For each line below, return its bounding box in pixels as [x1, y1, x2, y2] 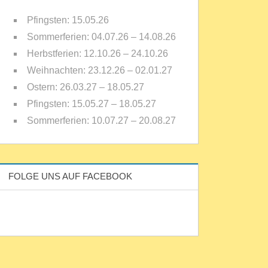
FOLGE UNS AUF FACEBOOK [8, 171, 133, 182]
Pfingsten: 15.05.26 [27, 15, 109, 25]
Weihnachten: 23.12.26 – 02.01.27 [27, 65, 173, 75]
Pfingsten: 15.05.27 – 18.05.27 [27, 99, 157, 109]
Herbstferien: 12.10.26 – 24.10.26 [27, 48, 169, 59]
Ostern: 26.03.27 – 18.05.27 [27, 82, 145, 92]
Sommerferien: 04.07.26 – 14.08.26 [27, 32, 176, 42]
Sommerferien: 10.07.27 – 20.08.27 [27, 115, 176, 126]
